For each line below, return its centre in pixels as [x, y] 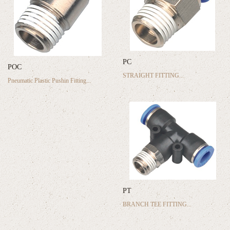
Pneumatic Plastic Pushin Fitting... [49, 80]
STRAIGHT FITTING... [153, 75]
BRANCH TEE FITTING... [157, 204]
